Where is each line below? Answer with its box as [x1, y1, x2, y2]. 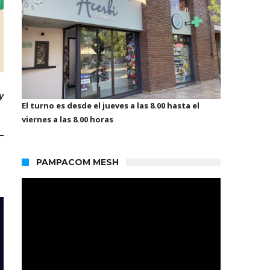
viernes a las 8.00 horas [22, 113, 113, 125]
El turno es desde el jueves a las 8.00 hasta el [22, 99, 199, 111]
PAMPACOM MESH [36, 156, 119, 168]
